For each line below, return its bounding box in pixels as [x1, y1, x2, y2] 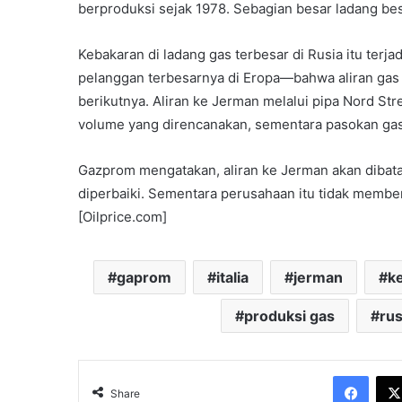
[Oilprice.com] [78, 208, 167, 226]
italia [215, 268, 249, 287]
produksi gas [243, 307, 335, 326]
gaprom [116, 268, 171, 287]
